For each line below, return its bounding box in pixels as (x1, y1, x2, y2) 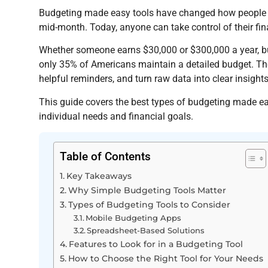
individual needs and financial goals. (39, 110, 193, 122)
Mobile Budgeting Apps (86, 212, 182, 223)
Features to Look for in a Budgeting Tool (68, 238, 243, 249)
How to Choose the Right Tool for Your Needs (68, 252, 263, 264)
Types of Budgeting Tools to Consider (68, 199, 230, 210)
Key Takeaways (66, 170, 132, 181)
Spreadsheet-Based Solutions (87, 225, 205, 235)
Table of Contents (60, 149, 151, 163)
